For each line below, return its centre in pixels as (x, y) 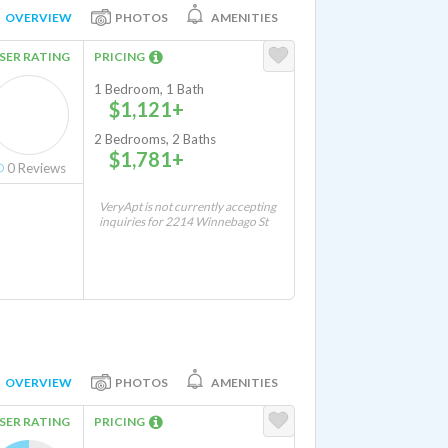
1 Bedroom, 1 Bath (149, 89)
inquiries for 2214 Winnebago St (183, 221)
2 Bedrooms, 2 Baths (155, 139)
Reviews (40, 168)
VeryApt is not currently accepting (187, 206)
